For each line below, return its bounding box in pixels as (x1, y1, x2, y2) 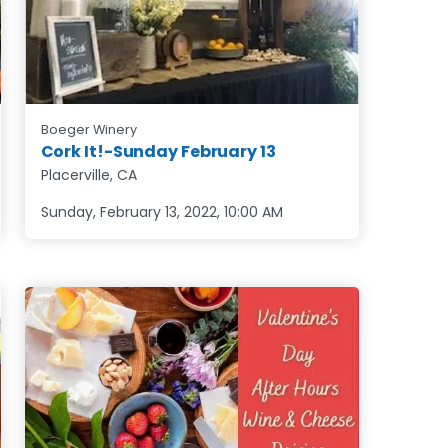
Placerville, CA (40, 165, 137, 186)
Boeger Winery (40, 121, 137, 139)
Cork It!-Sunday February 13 (40, 140, 276, 164)
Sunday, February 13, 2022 (40, 202, 217, 223)
